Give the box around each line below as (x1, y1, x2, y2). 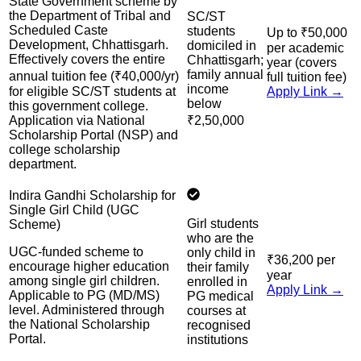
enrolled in (187, 274, 247, 288)
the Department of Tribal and (9, 8, 171, 23)
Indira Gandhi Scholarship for (9, 188, 176, 202)
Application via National (9, 113, 145, 127)
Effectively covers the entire (9, 52, 165, 66)
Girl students (187, 216, 259, 230)
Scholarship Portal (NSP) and (9, 127, 178, 142)
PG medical (187, 288, 254, 303)
